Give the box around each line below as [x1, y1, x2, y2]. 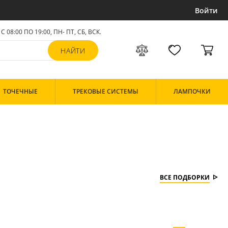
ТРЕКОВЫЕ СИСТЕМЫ [73, 87, 139, 96]
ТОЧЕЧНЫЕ [3, 87, 38, 96]
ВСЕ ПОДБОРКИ [160, 173, 210, 182]
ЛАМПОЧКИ [174, 87, 211, 96]
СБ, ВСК [77, 27, 100, 36]
